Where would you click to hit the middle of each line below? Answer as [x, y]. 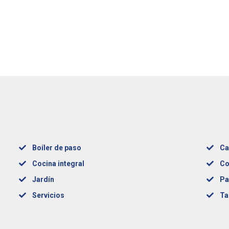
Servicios [49, 195]
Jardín [43, 179]
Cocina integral [59, 164]
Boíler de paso [57, 148]
